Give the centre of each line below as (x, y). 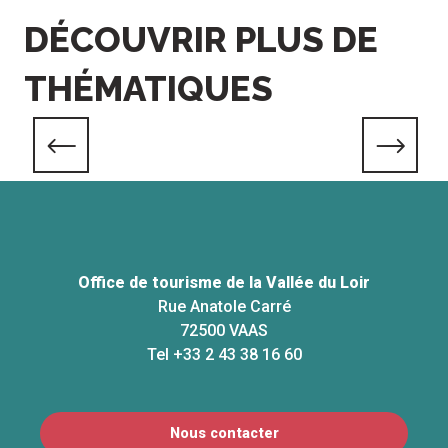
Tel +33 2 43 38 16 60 (224, 355)
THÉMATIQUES (148, 89)
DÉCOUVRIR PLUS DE (201, 40)
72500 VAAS (224, 331)
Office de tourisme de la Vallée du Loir (224, 283)
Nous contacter (224, 433)
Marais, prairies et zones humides (224, 142)
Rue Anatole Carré (224, 307)
